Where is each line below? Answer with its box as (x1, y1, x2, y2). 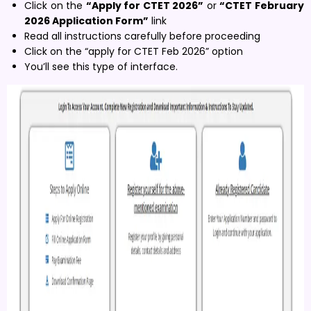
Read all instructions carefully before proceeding (24, 28, 260, 43)
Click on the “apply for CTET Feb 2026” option (24, 44, 243, 58)
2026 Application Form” (24, 13, 149, 28)
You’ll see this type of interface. (24, 59, 178, 74)
